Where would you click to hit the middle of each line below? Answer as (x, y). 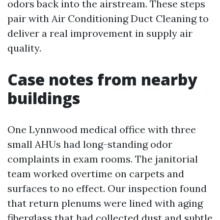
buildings (44, 98)
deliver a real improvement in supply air (100, 33)
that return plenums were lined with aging (105, 203)
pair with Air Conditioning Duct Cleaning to (108, 18)
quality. (24, 48)
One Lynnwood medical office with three (102, 129)
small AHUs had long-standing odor (90, 144)
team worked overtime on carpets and (96, 173)
